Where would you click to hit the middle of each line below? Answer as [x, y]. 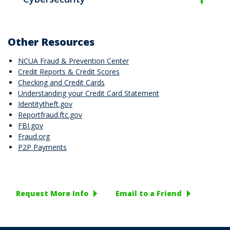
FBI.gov [31, 126]
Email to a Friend [149, 193]
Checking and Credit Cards [61, 82]
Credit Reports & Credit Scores [69, 72]
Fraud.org [34, 136]
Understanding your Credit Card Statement [89, 93]
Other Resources [51, 42]
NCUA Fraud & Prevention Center [73, 61]
